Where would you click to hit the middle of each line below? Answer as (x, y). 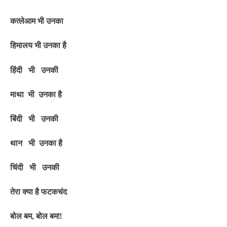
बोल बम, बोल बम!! (36, 216)
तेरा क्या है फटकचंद (39, 192)
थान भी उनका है (36, 143)
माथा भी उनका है (36, 94)
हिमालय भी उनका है (38, 45)
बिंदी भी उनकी (34, 118)
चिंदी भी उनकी (35, 167)
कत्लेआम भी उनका (37, 21)
